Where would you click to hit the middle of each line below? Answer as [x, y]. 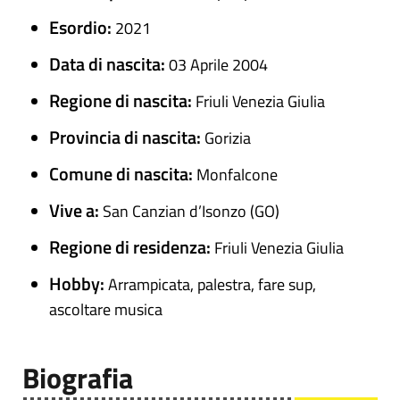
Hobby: [79, 284]
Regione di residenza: [132, 247]
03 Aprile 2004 [218, 65]
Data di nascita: [109, 64]
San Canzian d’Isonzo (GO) [191, 212]
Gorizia [228, 138]
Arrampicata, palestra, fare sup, [212, 285]
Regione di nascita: [122, 101]
